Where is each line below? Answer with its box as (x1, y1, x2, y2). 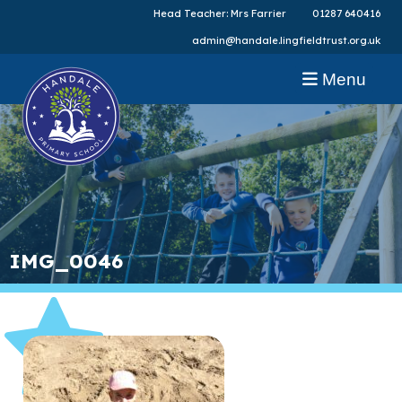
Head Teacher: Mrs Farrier (153, 6, 286, 20)
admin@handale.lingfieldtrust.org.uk (191, 33, 380, 47)
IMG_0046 (9, 248, 123, 274)
